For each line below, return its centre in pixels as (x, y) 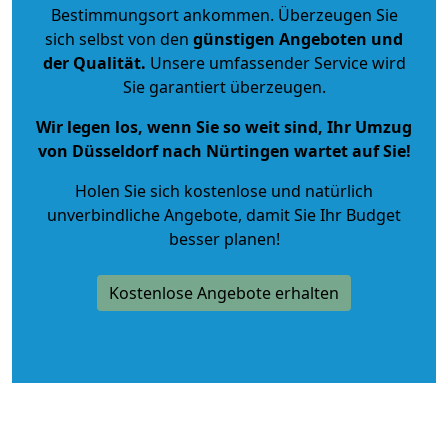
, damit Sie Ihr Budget (319, 214)
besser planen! (224, 238)
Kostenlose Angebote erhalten (224, 292)
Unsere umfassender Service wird (275, 62)
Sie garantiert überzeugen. (224, 86)
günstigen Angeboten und (296, 38)
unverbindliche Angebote (142, 214)
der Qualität (91, 62)
